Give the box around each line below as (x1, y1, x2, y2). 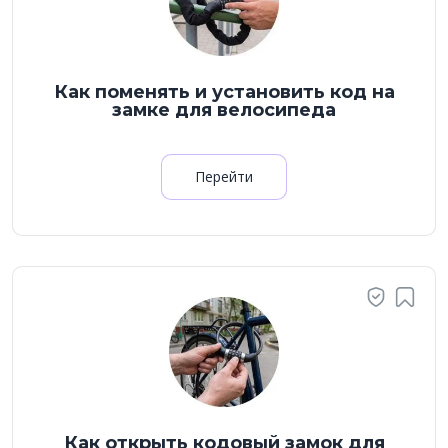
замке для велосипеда (112, 99, 336, 121)
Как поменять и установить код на (53, 81, 395, 103)
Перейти (195, 167, 253, 186)
